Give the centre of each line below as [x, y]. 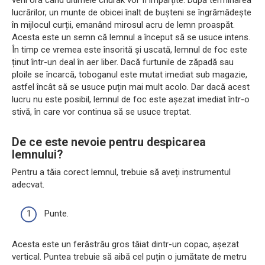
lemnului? [37, 154]
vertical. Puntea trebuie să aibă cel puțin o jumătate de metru [129, 256]
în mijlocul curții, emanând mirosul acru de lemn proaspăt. [123, 25]
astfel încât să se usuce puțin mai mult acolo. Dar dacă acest [131, 87]
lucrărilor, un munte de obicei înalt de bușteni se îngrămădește [132, 13]
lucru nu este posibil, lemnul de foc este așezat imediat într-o [131, 100]
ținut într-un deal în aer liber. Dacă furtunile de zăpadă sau [123, 62]
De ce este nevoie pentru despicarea [109, 142]
